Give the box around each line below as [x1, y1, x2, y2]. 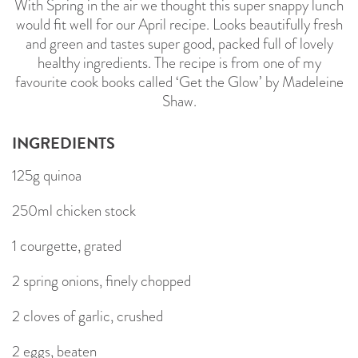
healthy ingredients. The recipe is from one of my [37, 51, 321, 74]
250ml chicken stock [12, 199, 136, 221]
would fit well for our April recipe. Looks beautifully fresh [15, 13, 343, 35]
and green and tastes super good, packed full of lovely [25, 32, 333, 54]
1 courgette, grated [12, 234, 121, 257]
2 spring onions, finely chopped [12, 269, 191, 292]
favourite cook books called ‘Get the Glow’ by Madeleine [14, 70, 344, 93]
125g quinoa [12, 164, 82, 186]
